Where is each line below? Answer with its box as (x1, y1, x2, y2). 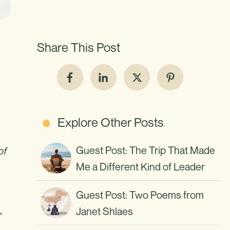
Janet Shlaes (76, 205, 133, 218)
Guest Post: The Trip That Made (76, 144, 216, 157)
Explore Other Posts (57, 115, 164, 130)
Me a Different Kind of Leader (76, 160, 205, 174)
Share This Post (36, 40, 120, 54)
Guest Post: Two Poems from (76, 188, 204, 202)
